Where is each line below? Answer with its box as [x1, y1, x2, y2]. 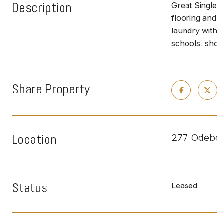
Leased [171, 181, 197, 190]
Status [12, 179, 47, 196]
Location [12, 131, 57, 148]
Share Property [12, 80, 90, 97]
